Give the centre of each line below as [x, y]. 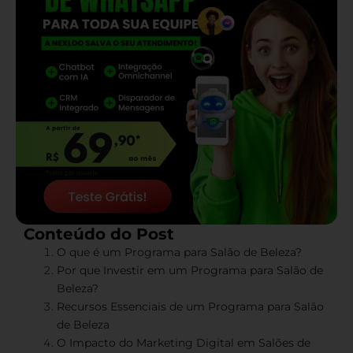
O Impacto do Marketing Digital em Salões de [184, 343]
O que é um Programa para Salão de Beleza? [179, 252]
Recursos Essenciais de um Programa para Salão [190, 307]
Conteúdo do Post [99, 234]
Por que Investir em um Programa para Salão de [190, 270]
